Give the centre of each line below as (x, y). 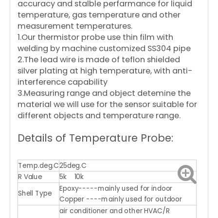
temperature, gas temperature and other (99, 15)
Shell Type (35, 193)
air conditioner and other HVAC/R (115, 210)
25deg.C (73, 165)
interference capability (63, 82)
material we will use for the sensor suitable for (107, 104)
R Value (30, 177)
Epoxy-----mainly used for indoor (116, 188)
